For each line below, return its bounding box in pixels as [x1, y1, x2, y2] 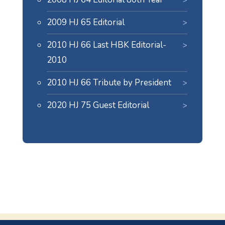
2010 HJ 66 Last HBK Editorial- [46, 39, 166, 51]
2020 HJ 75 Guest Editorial [46, 99, 149, 111]
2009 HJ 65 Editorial [46, 17, 125, 28]
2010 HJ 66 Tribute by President [46, 77, 171, 88]
